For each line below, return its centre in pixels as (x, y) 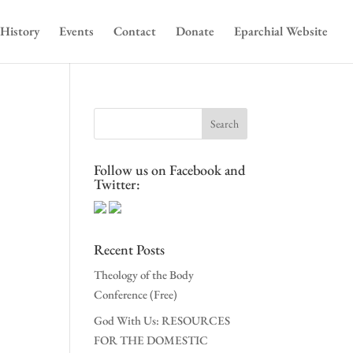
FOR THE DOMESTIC (151, 340)
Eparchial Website (281, 31)
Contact (135, 31)
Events (76, 31)
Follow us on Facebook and (170, 170)
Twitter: (117, 184)
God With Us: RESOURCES (162, 320)
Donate (195, 31)
